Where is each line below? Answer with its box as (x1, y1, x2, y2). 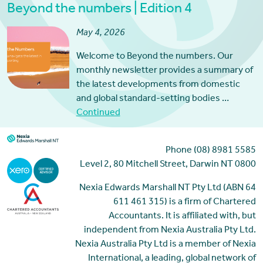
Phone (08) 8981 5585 (166, 146, 257, 156)
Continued (76, 109, 120, 119)
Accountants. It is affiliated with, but (109, 211, 257, 221)
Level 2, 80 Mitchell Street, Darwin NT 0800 (80, 160, 257, 170)
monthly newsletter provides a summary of (76, 66, 253, 76)
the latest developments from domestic (76, 80, 240, 90)
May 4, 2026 (76, 29, 125, 39)
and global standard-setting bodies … (76, 95, 229, 104)
